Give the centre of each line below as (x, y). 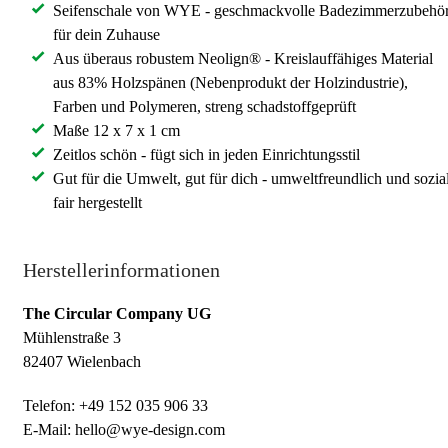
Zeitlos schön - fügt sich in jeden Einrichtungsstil (206, 154)
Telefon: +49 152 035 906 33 (115, 405)
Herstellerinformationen (121, 269)
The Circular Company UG (117, 313)
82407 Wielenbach (82, 361)
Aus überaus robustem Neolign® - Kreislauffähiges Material (243, 58)
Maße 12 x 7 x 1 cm (116, 130)
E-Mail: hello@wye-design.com (124, 429)
